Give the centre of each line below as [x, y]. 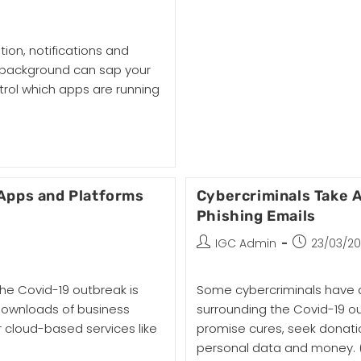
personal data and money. [277, 348]
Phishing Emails [256, 216]
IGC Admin [245, 243]
